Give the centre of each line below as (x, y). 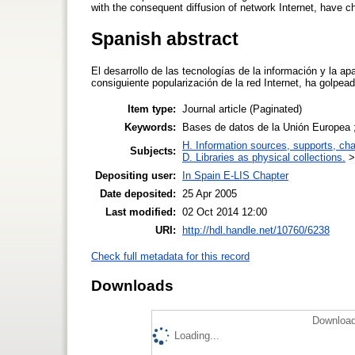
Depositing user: (136, 175)
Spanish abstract (165, 38)
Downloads (132, 285)
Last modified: (141, 212)
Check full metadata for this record (170, 256)
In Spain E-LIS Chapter (235, 175)
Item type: (152, 109)
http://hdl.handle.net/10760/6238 (256, 230)
